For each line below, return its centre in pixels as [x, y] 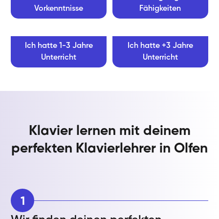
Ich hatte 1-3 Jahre [59, 46]
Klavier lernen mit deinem [109, 131]
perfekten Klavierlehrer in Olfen [109, 149]
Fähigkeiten [160, 9]
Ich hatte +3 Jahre [160, 46]
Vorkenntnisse [59, 9]
